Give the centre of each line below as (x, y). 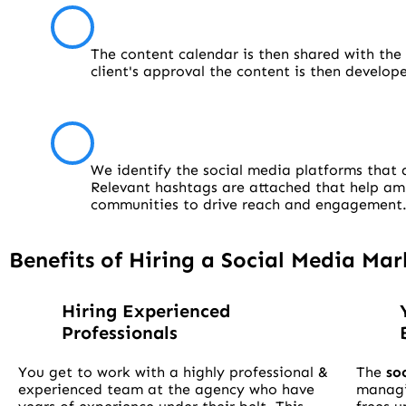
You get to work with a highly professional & (173, 372)
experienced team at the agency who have (166, 390)
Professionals (120, 333)
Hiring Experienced (146, 311)
